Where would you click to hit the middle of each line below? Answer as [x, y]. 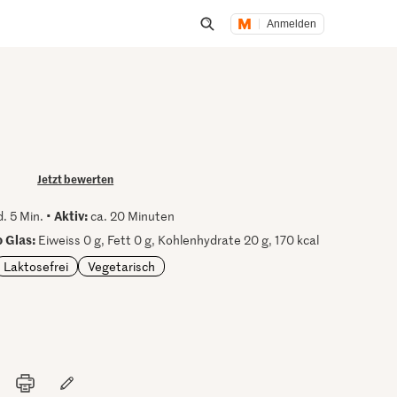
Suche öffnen [249, 46]
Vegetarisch [122, 266]
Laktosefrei [36, 266]
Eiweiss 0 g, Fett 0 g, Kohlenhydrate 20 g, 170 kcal [178, 240]
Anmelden [292, 23]
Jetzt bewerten [76, 179]
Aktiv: [71, 215]
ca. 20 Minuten [132, 216]
